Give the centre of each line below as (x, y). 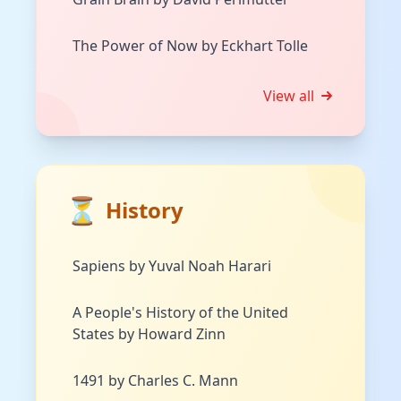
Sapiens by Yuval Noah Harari (172, 266)
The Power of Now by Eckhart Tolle (190, 46)
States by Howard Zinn (149, 334)
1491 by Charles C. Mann (155, 381)
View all (289, 96)
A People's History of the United (180, 313)
